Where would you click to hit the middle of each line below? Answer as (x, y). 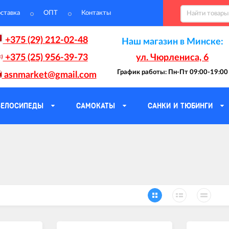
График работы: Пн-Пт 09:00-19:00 (172, 72)
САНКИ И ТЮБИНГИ (180, 106)
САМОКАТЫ (96, 106)
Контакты (96, 13)
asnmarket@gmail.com (49, 75)
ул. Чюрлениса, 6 (173, 58)
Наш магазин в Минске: (172, 42)
